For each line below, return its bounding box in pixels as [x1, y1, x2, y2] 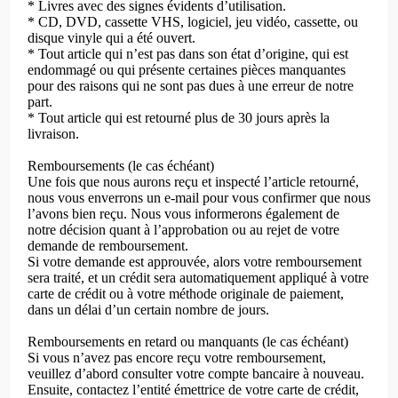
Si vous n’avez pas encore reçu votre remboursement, [28, 349, 326, 365]
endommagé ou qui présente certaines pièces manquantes [28, 61, 346, 77]
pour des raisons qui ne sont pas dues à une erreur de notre [28, 77, 354, 93]
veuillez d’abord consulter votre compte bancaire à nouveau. [28, 365, 364, 381]
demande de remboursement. [28, 237, 188, 253]
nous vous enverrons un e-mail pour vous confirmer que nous [28, 189, 370, 205]
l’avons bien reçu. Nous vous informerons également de [28, 205, 339, 221]
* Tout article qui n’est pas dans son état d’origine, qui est [28, 45, 348, 61]
